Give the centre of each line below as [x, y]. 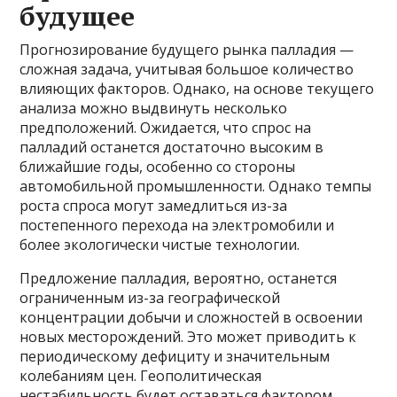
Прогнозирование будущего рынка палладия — [187, 50]
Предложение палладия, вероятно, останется [179, 279]
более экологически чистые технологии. [160, 245]
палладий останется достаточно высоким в [172, 148]
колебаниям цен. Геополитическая [141, 376]
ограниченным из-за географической [150, 298]
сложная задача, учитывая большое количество [187, 70]
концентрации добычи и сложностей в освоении [191, 318]
